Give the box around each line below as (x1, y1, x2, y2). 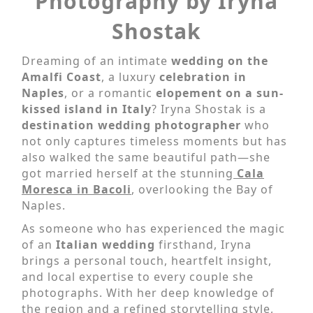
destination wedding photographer (22, 117, 241, 133)
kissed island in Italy (22, 101, 152, 117)
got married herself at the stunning (22, 165, 233, 181)
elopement (156, 85, 222, 101)
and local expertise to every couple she (22, 268, 254, 284)
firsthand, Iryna (155, 236, 252, 252)
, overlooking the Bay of (131, 181, 273, 197)
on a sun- (226, 85, 284, 101)
